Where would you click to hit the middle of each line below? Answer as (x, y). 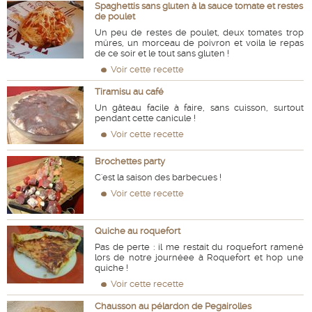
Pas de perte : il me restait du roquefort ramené (199, 247)
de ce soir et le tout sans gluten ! (162, 53)
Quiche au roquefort (138, 231)
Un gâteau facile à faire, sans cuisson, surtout (199, 108)
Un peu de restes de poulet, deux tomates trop (199, 32)
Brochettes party (130, 161)
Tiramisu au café (129, 92)
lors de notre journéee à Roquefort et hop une (199, 257)
